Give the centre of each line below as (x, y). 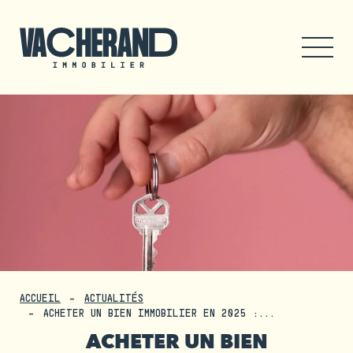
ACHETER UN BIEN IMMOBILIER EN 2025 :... (159, 313)
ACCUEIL (40, 298)
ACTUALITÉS (114, 298)
